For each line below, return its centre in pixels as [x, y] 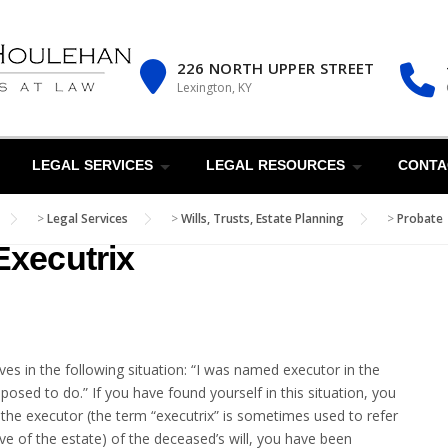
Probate [420, 218]
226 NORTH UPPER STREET [275, 68]
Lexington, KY [214, 87]
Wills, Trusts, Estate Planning [262, 218]
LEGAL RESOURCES [275, 165]
